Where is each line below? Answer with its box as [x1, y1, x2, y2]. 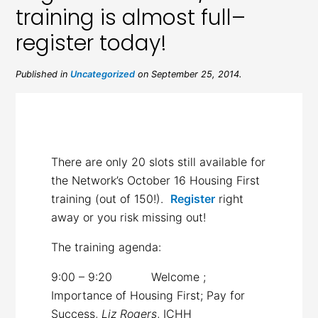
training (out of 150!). [51, 191, 171, 206]
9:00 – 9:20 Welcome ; [51, 269, 207, 284]
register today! [16, 28, 168, 58]
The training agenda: [51, 239, 162, 254]
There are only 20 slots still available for [51, 154, 266, 169]
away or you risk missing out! [51, 209, 207, 224]
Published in [16, 68, 71, 79]
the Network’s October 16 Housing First [51, 172, 261, 187]
